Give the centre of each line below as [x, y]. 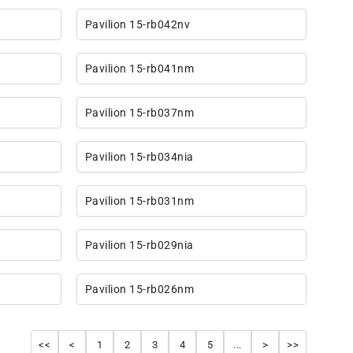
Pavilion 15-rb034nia [139, 157]
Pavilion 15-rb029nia [139, 245]
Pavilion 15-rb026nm [139, 290]
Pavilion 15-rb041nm [139, 69]
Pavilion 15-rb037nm [139, 113]
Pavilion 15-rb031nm [139, 201]
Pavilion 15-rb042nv [137, 25]
